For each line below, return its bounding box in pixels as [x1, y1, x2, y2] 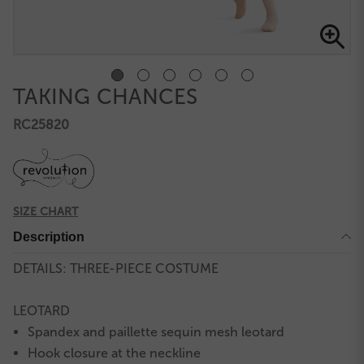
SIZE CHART [13, 204, 78, 219]
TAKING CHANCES [13, 84, 198, 110]
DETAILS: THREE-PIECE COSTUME [13, 260, 219, 276]
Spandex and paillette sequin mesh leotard [28, 323, 285, 340]
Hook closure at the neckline [28, 344, 201, 361]
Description [13, 229, 84, 244]
